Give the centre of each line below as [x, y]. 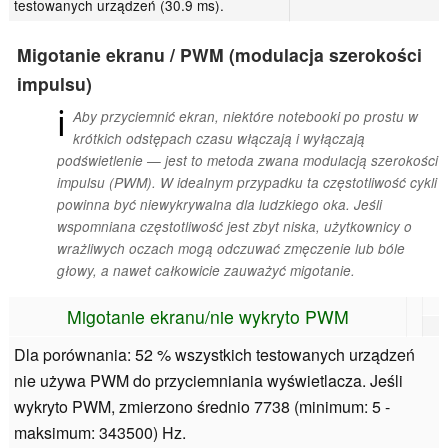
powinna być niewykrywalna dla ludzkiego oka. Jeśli [219, 204]
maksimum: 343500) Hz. [100, 433]
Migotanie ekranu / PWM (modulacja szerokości [219, 54]
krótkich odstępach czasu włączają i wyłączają [218, 138]
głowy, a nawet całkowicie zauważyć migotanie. [206, 270]
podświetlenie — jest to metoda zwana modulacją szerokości [247, 160]
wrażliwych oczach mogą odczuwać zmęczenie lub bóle [231, 248]
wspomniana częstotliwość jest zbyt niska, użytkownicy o [234, 226]
